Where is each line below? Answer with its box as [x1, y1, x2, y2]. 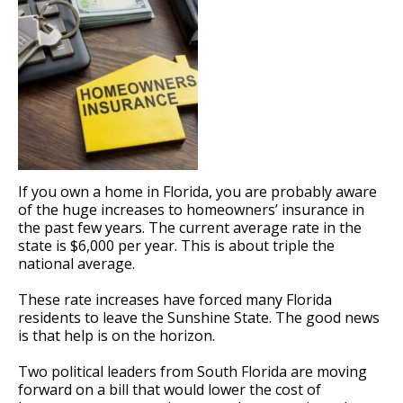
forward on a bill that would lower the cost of [18, 379, 321, 399]
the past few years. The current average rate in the [18, 217, 362, 237]
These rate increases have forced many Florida [18, 289, 332, 309]
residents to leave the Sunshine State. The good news [18, 307, 380, 327]
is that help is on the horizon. [18, 325, 215, 345]
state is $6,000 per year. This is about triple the [18, 235, 335, 255]
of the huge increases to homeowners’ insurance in [18, 199, 364, 219]
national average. [18, 253, 135, 273]
